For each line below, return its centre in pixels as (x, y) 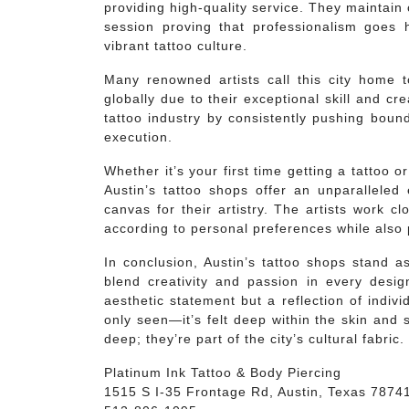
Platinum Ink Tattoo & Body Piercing (223, 372)
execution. (138, 137)
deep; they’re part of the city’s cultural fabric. (254, 339)
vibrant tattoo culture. (176, 46)
